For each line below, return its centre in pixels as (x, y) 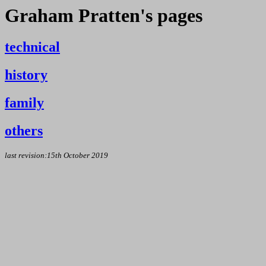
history (26, 75)
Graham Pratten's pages (104, 15)
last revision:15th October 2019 (56, 156)
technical (32, 47)
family (24, 103)
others (24, 131)
